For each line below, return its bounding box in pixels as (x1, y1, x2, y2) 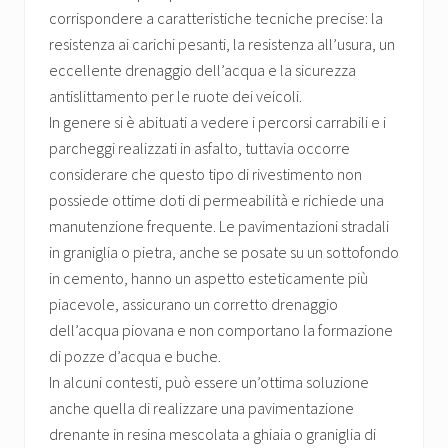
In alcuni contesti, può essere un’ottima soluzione (49, 372, 369, 393)
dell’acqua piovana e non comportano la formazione (49, 320, 393, 341)
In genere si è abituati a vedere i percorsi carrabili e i (49, 112, 386, 133)
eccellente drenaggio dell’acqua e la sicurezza (49, 60, 356, 81)
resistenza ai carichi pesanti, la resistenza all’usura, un (49, 34, 395, 55)
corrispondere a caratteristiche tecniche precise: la (49, 8, 383, 29)
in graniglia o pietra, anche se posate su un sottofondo (49, 242, 399, 263)
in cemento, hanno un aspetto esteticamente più (49, 268, 368, 289)
